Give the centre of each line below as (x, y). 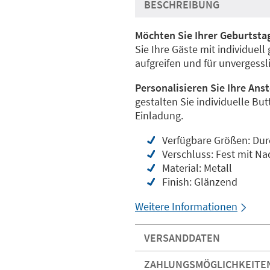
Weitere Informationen (186, 206)
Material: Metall (197, 168)
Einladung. (159, 115)
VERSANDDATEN (182, 238)
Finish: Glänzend (200, 182)
